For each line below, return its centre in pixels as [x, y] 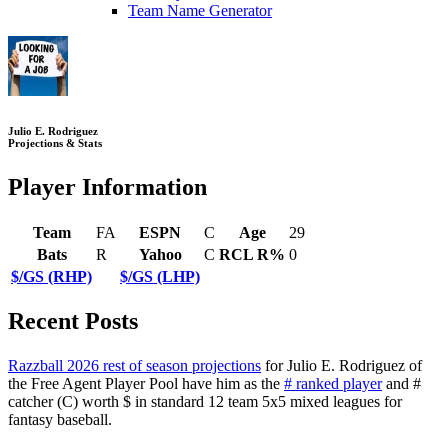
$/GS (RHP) [51, 276]
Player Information [107, 186]
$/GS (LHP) [160, 276]
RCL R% [252, 254]
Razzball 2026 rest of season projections [134, 366]
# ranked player [333, 384]
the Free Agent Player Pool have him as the [146, 384]
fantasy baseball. [60, 420]
